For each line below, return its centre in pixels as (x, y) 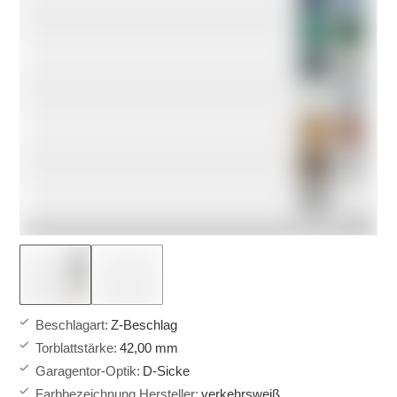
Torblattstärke (75, 348)
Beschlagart (70, 325)
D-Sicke (167, 371)
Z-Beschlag (144, 325)
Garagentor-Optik (86, 371)
